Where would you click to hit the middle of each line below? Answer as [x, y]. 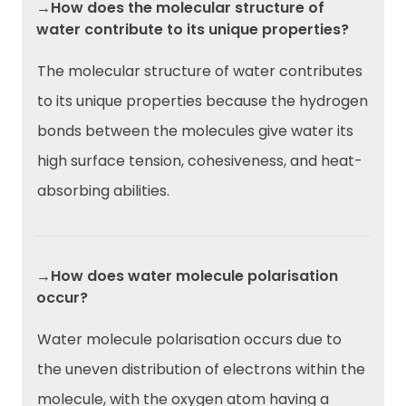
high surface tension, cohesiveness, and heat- [200, 161]
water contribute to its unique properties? [193, 30]
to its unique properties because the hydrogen [203, 101]
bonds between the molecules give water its [195, 131]
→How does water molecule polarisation [187, 276]
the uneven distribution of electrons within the [201, 370]
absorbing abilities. [103, 191]
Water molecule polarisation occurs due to [189, 340]
